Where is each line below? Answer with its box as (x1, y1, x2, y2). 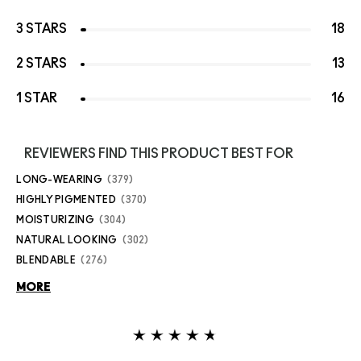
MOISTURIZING (16, 214, 94, 225)
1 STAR (16, 91, 57, 105)
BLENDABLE (16, 255, 76, 265)
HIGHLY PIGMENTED (16, 194, 116, 205)
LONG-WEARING (16, 174, 102, 185)
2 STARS (16, 56, 67, 70)
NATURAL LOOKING (16, 234, 118, 245)
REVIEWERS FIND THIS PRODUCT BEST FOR (24, 147, 293, 160)
